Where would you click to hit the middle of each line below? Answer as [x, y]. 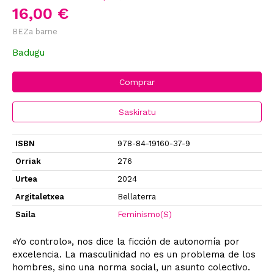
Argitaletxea [40, 196]
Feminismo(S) [145, 214]
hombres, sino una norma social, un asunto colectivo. [131, 267]
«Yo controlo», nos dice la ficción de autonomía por [126, 241]
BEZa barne [35, 31]
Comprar [137, 82]
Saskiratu [137, 112]
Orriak [28, 161]
